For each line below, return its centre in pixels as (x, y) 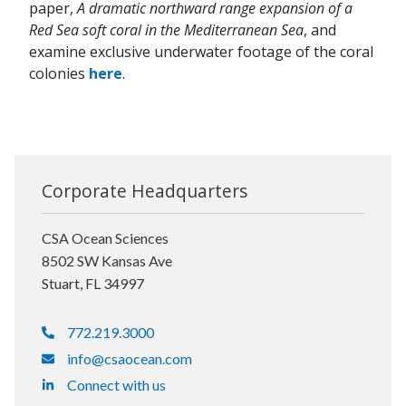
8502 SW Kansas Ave (107, 261)
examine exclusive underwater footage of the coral (201, 52)
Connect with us (116, 385)
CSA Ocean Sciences (105, 238)
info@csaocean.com (129, 359)
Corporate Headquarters (145, 191)
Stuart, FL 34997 (93, 284)
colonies (59, 73)
